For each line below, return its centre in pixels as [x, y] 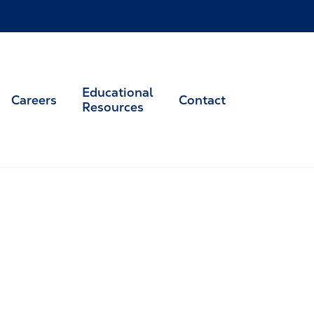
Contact [202, 100]
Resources [113, 107]
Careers [34, 100]
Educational [118, 92]
